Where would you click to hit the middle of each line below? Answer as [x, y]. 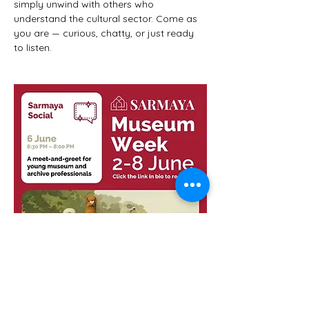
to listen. [33, 48]
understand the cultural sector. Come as [107, 19]
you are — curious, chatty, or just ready [105, 33]
